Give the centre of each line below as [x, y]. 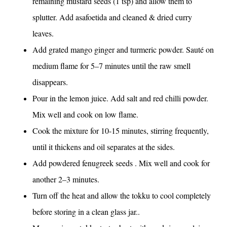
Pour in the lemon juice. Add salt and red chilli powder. [120, 98]
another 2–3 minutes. [66, 179]
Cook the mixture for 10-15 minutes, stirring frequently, [121, 130]
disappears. [50, 82]
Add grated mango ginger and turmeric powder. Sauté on [123, 49]
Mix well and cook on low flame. [85, 114]
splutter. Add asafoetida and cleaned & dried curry [112, 17]
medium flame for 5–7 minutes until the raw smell [111, 66]
